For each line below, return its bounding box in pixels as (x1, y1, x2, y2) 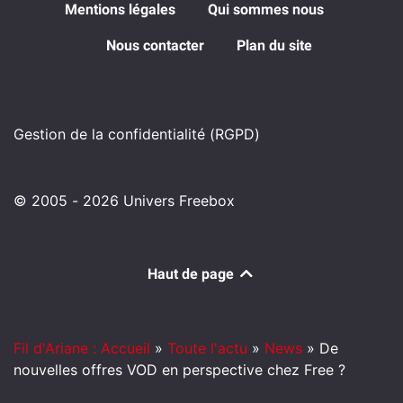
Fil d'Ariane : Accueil (13, 338, 150, 357)
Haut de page (148, 264, 237, 282)
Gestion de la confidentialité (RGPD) (13, 124, 260, 143)
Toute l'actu (167, 338, 247, 357)
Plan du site (236, 36, 312, 54)
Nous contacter (105, 36, 204, 54)
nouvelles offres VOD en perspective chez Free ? (13, 360, 345, 379)
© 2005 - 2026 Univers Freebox (13, 191, 235, 210)
